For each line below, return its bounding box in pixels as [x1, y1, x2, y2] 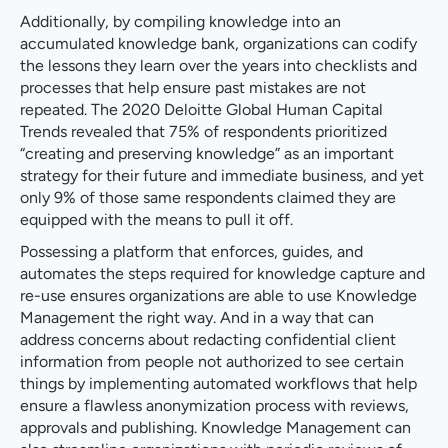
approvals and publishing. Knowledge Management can [20, 418, 411, 438]
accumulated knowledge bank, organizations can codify [20, 34, 417, 54]
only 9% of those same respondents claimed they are [20, 188, 396, 208]
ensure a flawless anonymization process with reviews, [20, 396, 409, 416]
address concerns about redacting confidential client [20, 330, 396, 350]
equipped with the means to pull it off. [20, 210, 293, 230]
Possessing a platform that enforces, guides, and [20, 242, 363, 262]
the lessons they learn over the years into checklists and [20, 56, 417, 76]
